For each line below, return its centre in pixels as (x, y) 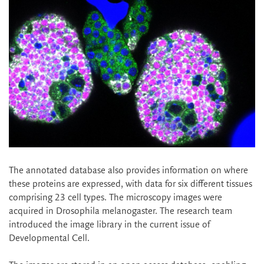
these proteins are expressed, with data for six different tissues (131, 184)
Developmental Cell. (49, 238)
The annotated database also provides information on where (128, 170)
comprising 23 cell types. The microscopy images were (115, 197)
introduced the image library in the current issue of (109, 225)
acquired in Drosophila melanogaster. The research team (121, 211)
